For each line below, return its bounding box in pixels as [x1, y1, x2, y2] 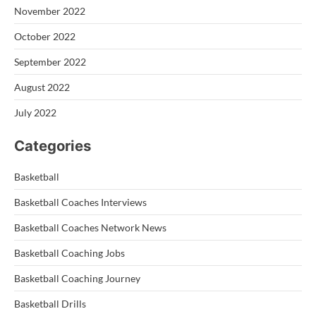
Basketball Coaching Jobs [14, 246, 125, 259]
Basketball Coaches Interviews [14, 195, 147, 208]
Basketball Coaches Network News [14, 221, 166, 233]
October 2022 [14, 30, 75, 42]
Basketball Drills [14, 297, 86, 310]
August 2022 [14, 80, 70, 93]
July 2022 [14, 106, 56, 119]
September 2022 [14, 55, 86, 68]
